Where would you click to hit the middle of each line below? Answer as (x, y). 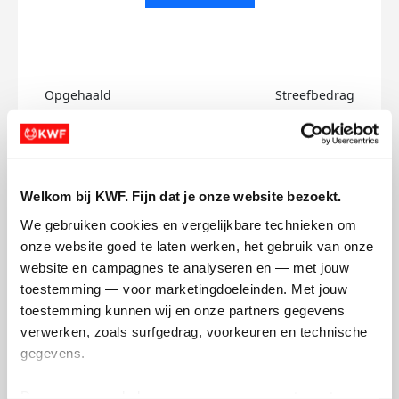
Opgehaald (78, 95)
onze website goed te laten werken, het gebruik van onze (197, 246)
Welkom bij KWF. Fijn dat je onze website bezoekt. (181, 196)
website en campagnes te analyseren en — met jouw (185, 267)
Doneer (81, 168)
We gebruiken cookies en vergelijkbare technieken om (189, 224)
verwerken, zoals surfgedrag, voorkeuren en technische (194, 331)
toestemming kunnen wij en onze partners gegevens (183, 310)
